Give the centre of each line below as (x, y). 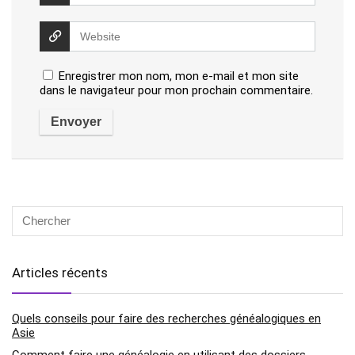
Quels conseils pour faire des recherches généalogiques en (166, 318)
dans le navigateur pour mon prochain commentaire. (176, 90)
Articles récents (60, 272)
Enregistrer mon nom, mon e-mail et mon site (179, 76)
